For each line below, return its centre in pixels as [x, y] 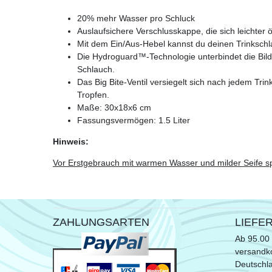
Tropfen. [93, 95]
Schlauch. [97, 70]
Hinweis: [71, 142]
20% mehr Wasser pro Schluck [136, 19]
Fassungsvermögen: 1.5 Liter [134, 121]
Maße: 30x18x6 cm [114, 108]
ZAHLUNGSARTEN [101, 223]
